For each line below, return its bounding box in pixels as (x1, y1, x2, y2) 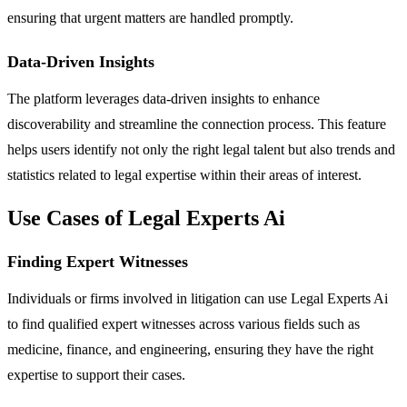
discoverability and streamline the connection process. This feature (7, 115, 386, 132)
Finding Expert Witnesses (7, 252, 188, 271)
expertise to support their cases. (7, 366, 185, 382)
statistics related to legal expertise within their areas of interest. (7, 166, 362, 183)
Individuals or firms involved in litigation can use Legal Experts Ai (7, 290, 388, 306)
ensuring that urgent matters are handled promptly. (7, 9, 293, 25)
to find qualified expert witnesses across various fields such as (7, 315, 360, 332)
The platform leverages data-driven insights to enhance (7, 90, 320, 106)
